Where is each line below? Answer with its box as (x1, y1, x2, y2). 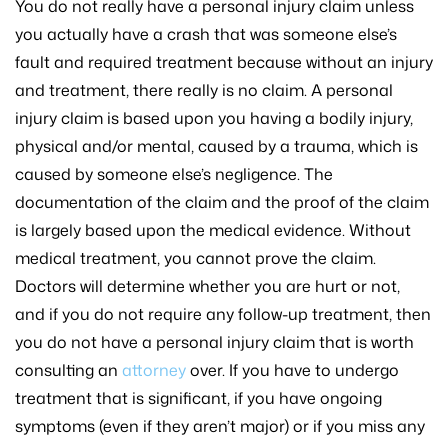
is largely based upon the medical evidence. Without (15, 219, 411, 242)
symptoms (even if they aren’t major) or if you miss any (15, 415, 425, 438)
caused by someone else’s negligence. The (15, 163, 333, 186)
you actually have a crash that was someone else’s (15, 23, 397, 46)
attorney (122, 359, 186, 382)
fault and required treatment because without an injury (15, 51, 433, 74)
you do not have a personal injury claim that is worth (15, 331, 414, 354)
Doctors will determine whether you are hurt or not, (15, 275, 400, 298)
